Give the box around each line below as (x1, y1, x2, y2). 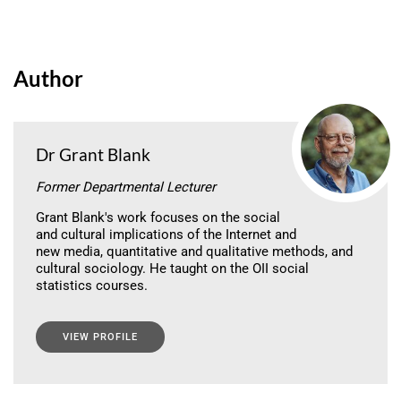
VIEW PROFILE (63, 330, 138, 343)
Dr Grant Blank (36, 143, 150, 165)
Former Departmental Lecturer (36, 178, 216, 195)
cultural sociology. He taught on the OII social (36, 260, 309, 277)
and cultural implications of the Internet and (36, 226, 296, 243)
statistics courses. (36, 277, 148, 294)
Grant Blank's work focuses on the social (36, 209, 280, 226)
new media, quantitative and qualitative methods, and (36, 243, 353, 260)
